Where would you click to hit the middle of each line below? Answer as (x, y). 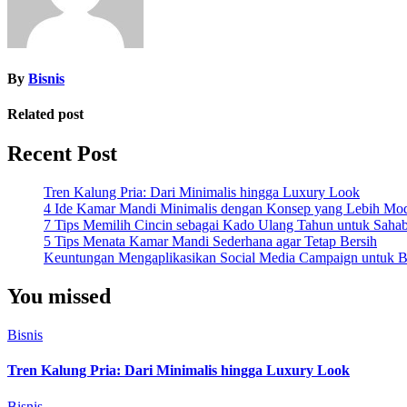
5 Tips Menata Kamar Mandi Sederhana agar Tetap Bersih (210, 242)
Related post (45, 114)
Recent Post (62, 154)
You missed (59, 297)
